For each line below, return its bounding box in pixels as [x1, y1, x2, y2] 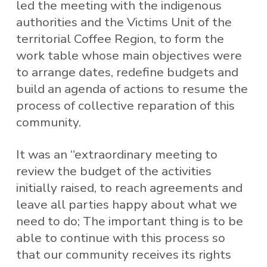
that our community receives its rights [15, 246, 231, 263]
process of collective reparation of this [15, 97, 235, 114]
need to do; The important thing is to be [15, 212, 243, 229]
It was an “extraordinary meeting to [15, 145, 218, 163]
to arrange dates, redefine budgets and [15, 64, 238, 81]
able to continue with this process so [15, 229, 225, 246]
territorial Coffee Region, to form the [15, 30, 224, 48]
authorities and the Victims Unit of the [15, 14, 232, 31]
